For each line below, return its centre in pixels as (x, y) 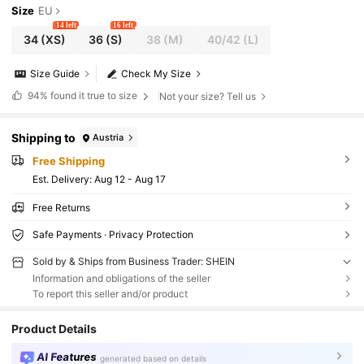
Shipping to (44, 137)
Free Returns (61, 207)
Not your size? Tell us (208, 96)
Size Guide (55, 74)
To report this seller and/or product (110, 293)
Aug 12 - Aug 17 (130, 179)
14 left (66, 25)
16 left (123, 25)
